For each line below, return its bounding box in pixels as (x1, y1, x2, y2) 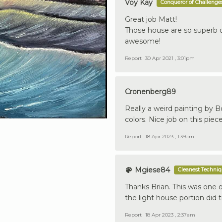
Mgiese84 (133, 165, 170, 174)
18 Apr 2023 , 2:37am (145, 211, 195, 218)
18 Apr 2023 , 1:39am (145, 133, 194, 140)
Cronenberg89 (125, 87, 176, 96)
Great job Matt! (125, 14, 177, 24)
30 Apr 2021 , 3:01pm (145, 55, 195, 61)
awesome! (125, 36, 161, 46)
